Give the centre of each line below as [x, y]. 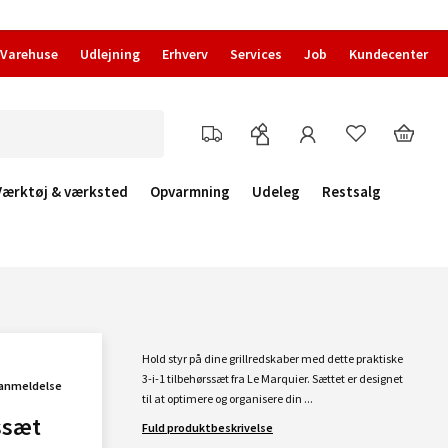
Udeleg [276, 191]
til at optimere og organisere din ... [227, 398]
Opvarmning [190, 191]
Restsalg [351, 191]
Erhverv [185, 54]
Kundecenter [388, 54]
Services [256, 54]
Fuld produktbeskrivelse [207, 427]
